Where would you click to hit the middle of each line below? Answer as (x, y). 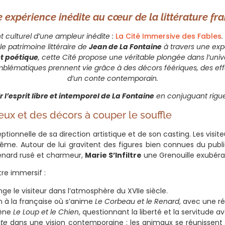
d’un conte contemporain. (113, 78)
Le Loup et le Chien (46, 212)
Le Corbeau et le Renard (137, 201)
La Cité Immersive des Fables (168, 36)
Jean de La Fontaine (125, 47)
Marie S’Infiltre (113, 155)
